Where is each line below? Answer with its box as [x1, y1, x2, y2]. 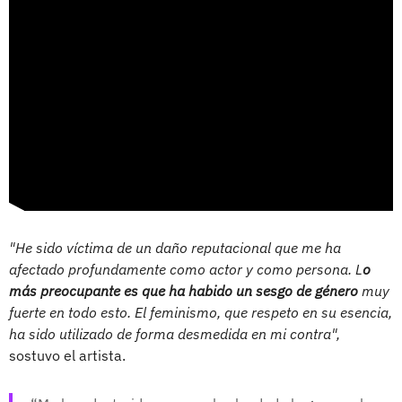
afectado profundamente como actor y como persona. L [9, 260, 363, 279]
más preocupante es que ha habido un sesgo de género [9, 282, 358, 301]
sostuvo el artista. [9, 346, 126, 365]
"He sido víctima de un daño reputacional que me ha [9, 239, 341, 258]
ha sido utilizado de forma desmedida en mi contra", [9, 325, 340, 344]
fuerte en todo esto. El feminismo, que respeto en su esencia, [9, 303, 392, 322]
